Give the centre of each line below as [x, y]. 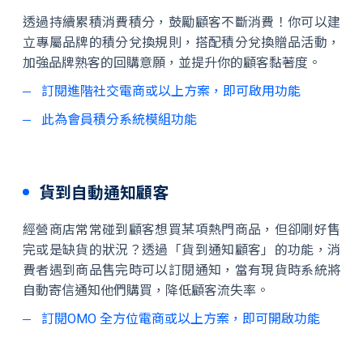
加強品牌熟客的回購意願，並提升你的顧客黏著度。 [172, 63]
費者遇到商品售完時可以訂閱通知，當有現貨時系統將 [181, 270]
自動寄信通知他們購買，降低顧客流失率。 [146, 290]
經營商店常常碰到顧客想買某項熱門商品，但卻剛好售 [181, 230]
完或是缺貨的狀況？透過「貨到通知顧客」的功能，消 [181, 250]
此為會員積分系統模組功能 [119, 120]
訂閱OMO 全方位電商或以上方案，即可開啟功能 [181, 319]
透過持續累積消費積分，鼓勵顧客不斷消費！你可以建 [181, 22]
